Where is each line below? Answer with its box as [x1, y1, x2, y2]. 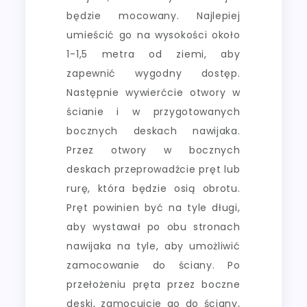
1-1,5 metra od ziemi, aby [66, 47, 241, 61]
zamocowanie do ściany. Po [66, 258, 241, 272]
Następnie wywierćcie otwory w [66, 85, 241, 99]
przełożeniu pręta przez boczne [66, 277, 241, 291]
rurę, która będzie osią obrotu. [66, 181, 241, 195]
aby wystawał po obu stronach [66, 219, 241, 234]
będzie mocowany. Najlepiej [66, 8, 241, 23]
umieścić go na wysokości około [66, 27, 241, 42]
